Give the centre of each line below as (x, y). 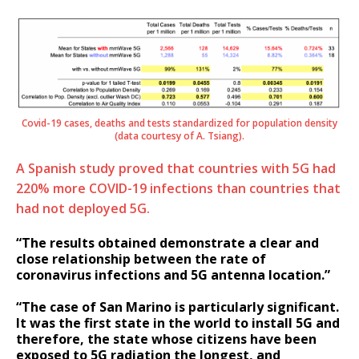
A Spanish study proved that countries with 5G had (176, 168)
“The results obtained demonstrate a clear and (167, 242)
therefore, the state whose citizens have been (166, 339)
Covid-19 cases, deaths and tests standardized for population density (179, 123)
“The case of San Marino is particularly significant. (177, 307)
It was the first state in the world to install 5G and (178, 323)
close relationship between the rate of (141, 258)
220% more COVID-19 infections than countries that (178, 188)
